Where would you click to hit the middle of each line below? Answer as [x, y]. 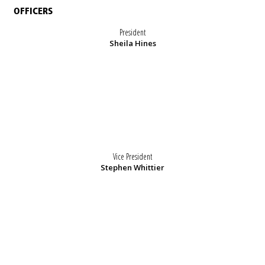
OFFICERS [33, 12]
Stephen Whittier [132, 168]
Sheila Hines [132, 43]
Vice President [132, 157]
